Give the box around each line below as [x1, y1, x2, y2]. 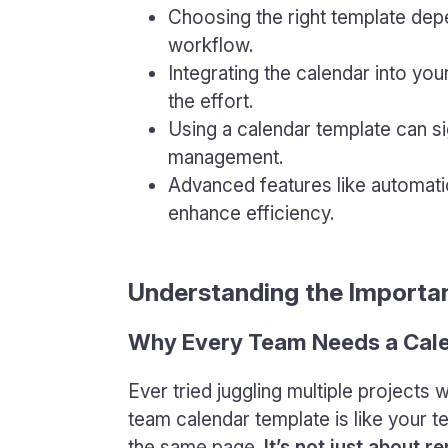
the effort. [168, 90, 253, 114]
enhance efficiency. [168, 202, 334, 226]
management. [168, 146, 283, 170]
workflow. [168, 34, 253, 58]
